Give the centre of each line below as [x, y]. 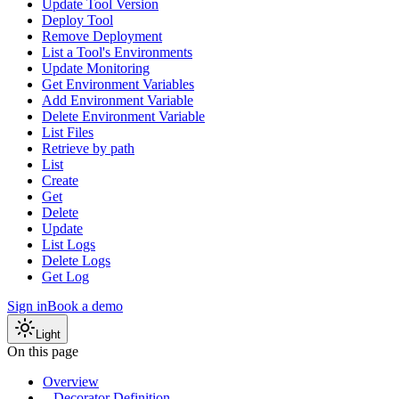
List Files [68, 133]
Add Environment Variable [118, 101]
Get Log [65, 277]
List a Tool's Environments [117, 53]
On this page [43, 352]
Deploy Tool [77, 20]
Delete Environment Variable [123, 117]
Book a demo [85, 306]
